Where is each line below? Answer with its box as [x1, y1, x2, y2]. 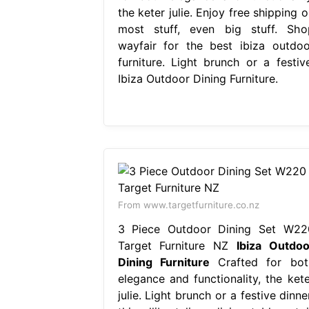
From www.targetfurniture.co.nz [117, 199, 259, 210]
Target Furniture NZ [117, 238, 237, 252]
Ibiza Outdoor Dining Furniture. [117, 71, 278, 86]
